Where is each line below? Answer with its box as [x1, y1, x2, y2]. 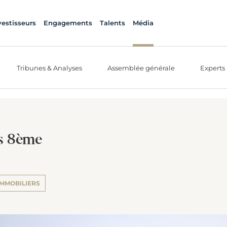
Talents [99, 19, 125, 27]
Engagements [43, 19, 92, 27]
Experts [200, 63, 225, 72]
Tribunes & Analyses [17, 63, 82, 72]
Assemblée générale [107, 63, 175, 72]
